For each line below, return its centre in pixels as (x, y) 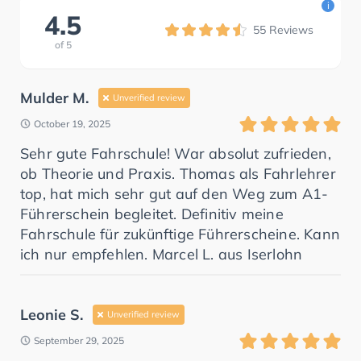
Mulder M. (54, 98)
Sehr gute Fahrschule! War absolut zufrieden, (176, 153)
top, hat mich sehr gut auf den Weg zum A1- (174, 193)
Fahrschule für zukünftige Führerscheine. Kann (180, 234)
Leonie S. (52, 314)
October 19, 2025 (72, 123)
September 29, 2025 (79, 340)
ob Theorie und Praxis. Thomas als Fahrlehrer (178, 173)
